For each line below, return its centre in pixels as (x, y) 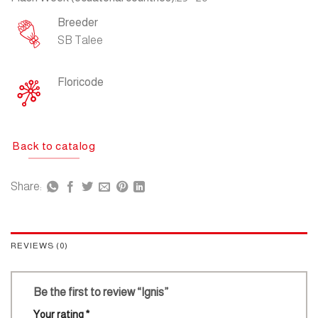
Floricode (81, 82)
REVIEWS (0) (39, 246)
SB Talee (80, 40)
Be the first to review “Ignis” (102, 292)
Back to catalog (54, 146)
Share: (27, 187)
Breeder (78, 23)
